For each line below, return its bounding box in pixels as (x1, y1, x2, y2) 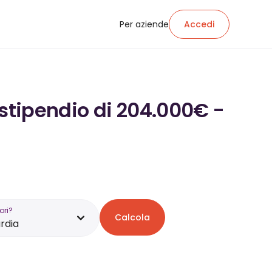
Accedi (184, 18, 214, 30)
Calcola (115, 211, 150, 223)
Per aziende (120, 18, 169, 30)
